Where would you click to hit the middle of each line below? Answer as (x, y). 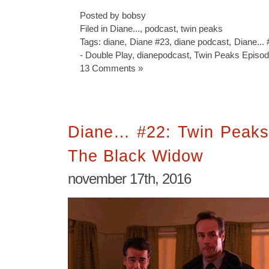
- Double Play (106, 55)
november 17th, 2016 (129, 178)
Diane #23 (149, 42)
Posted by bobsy (113, 15)
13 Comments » (111, 68)
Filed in (95, 29)
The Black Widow (136, 156)
